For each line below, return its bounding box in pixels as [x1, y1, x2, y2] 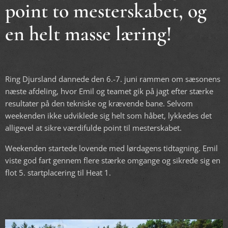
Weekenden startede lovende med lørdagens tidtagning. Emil [5, 143, 218, 153]
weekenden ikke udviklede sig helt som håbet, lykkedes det [5, 110, 212, 121]
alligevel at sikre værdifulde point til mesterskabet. [5, 123, 182, 133]
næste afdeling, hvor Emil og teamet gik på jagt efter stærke [5, 86, 213, 96]
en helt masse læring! [5, 21, 172, 46]
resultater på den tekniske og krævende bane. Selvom [5, 98, 193, 108]
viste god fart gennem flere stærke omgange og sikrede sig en [5, 155, 220, 165]
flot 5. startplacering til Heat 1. [5, 167, 111, 178]
